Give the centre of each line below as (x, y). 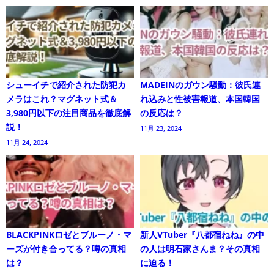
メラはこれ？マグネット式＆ (62, 99)
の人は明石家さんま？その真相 (200, 249)
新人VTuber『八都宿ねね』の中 (202, 235)
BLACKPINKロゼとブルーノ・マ (69, 235)
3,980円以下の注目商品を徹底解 (68, 113)
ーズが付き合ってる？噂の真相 (66, 249)
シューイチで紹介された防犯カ (66, 85)
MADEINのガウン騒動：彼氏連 (200, 85)
